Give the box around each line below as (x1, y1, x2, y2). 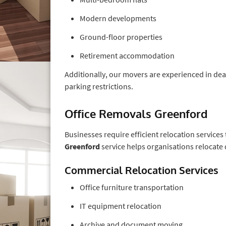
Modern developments (80, 13, 156, 23)
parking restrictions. (65, 81, 133, 91)
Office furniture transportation (80, 182, 184, 192)
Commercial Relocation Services (65, 163, 218, 177)
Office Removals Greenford (65, 106, 208, 121)
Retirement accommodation (80, 50, 175, 61)
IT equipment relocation (80, 200, 161, 211)
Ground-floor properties (80, 31, 162, 42)
